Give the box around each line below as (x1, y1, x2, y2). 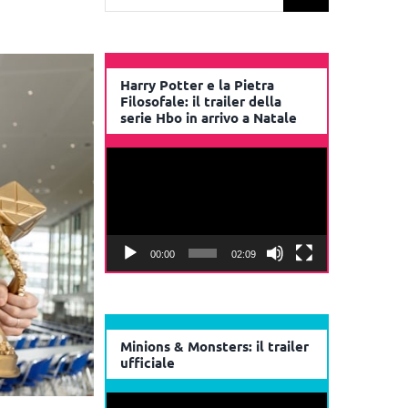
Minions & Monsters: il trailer (120, 337, 310, 356)
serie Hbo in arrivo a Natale (120, 108, 298, 127)
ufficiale (120, 353, 176, 372)
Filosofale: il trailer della (120, 92, 282, 111)
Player (106, 174, 148, 193)
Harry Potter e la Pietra (120, 76, 275, 95)
